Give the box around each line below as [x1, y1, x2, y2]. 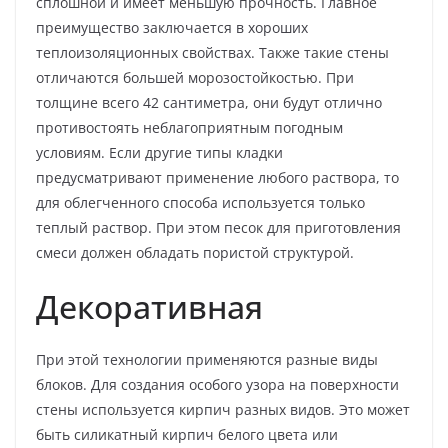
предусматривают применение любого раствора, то [36, 167, 399, 187]
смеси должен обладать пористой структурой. [36, 242, 354, 262]
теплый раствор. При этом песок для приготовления [36, 217, 401, 237]
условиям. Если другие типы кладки [36, 142, 283, 162]
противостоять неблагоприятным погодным [36, 117, 343, 137]
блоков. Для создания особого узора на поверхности [36, 374, 399, 394]
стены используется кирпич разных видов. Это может [36, 399, 410, 419]
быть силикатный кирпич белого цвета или [36, 424, 338, 444]
